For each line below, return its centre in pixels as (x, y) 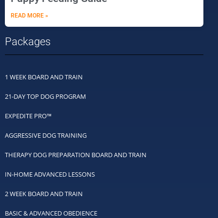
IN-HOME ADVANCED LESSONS (50, 174)
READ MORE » (29, 15)
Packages (28, 41)
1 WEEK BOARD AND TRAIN (44, 77)
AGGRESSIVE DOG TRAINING (46, 135)
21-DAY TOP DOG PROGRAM (45, 96)
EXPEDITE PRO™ (28, 116)
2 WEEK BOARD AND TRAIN (44, 193)
